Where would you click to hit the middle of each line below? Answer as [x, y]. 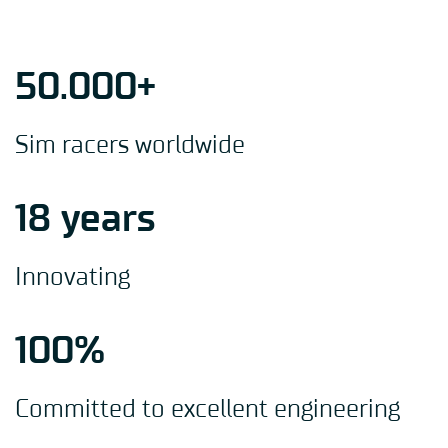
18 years [85, 219]
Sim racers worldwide [130, 146]
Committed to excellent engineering [207, 410]
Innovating [72, 278]
